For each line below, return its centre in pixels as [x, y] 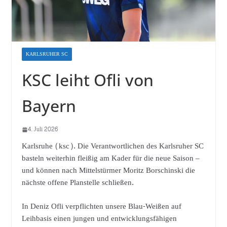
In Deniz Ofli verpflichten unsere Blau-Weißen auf [101, 206]
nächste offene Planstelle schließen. [78, 183]
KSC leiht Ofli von [87, 80]
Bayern [49, 106]
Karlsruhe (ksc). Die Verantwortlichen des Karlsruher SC [112, 146]
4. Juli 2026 [43, 129]
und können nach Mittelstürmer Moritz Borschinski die [108, 171]
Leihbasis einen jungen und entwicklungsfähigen [99, 218]
